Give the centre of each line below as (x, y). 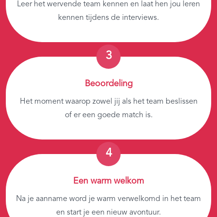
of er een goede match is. (108, 115)
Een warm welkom (108, 181)
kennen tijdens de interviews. (108, 18)
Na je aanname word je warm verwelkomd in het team (108, 199)
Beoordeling (108, 84)
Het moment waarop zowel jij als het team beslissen (108, 101)
